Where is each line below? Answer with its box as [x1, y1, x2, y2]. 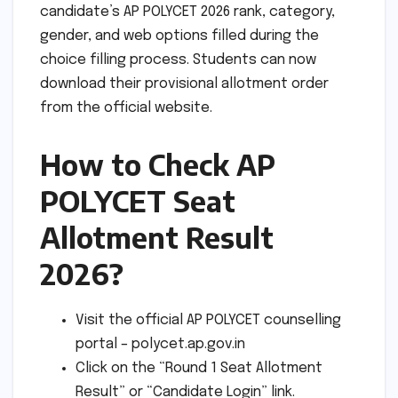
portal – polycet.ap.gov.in [76, 336, 245, 352]
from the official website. [40, 99, 212, 115]
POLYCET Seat [40, 182, 235, 219]
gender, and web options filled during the [40, 28, 319, 44]
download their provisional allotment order [40, 76, 329, 92]
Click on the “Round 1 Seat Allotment [76, 360, 322, 376]
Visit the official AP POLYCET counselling [76, 312, 341, 328]
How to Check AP [40, 146, 275, 182]
